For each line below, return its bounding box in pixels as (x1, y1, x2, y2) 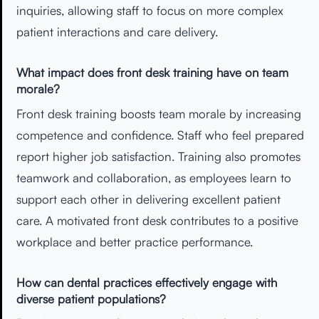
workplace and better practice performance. (16, 234, 253, 249)
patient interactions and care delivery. (16, 24, 218, 40)
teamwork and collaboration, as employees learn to (16, 169, 291, 185)
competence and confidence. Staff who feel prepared (16, 127, 304, 142)
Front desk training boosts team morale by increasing (16, 105, 301, 121)
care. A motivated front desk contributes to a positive (16, 212, 298, 228)
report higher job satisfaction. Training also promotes (16, 148, 300, 164)
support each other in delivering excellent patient (16, 191, 281, 206)
